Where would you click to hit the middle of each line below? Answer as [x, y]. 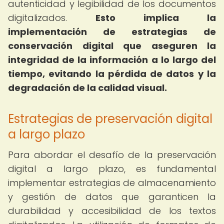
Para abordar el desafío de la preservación [112, 155]
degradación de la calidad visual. [87, 88]
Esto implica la [156, 18]
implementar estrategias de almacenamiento [112, 183]
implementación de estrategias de [112, 32]
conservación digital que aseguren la [112, 46]
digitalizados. [52, 18]
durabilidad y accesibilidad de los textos [112, 211]
